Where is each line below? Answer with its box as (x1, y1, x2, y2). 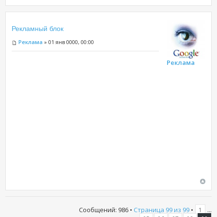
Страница (133, 205, 166, 214)
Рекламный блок (12, 25, 64, 33)
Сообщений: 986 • (78, 205, 134, 214)
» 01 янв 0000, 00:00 (43, 38, 94, 46)
